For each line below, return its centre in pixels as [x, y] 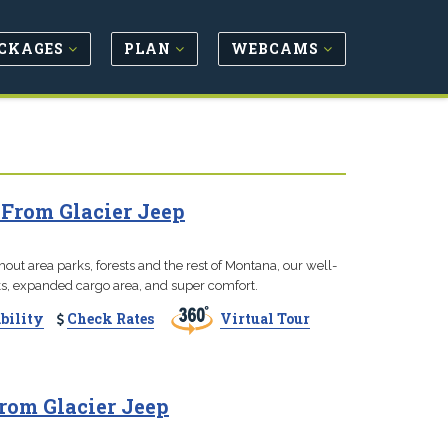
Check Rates [110, 318]
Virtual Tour [264, 318]
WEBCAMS [277, 48]
